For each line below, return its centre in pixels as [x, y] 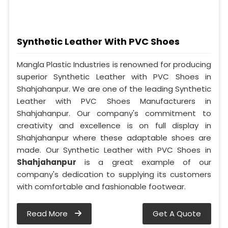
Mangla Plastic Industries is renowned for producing [114, 64]
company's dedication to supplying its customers [114, 174]
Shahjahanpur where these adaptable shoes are [114, 137]
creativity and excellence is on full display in [114, 125]
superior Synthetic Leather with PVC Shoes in [114, 76]
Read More [48, 213]
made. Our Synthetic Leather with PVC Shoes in [114, 150]
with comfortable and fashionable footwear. [101, 186]
